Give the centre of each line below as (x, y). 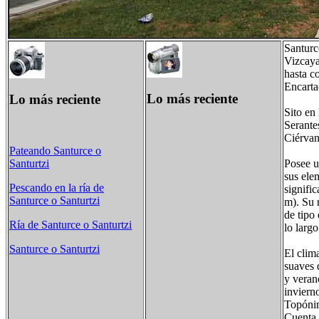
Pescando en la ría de (57, 188)
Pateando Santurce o (55, 151)
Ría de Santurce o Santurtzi (70, 225)
